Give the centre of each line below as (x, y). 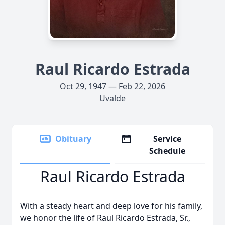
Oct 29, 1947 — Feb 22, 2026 (113, 86)
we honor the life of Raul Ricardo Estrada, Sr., (105, 218)
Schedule (167, 151)
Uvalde (113, 98)
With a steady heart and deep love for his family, (111, 206)
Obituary (73, 139)
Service (167, 139)
